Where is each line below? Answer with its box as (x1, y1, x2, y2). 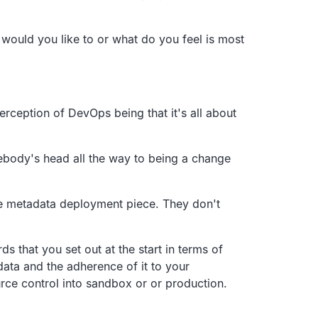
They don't (163, 196, 220, 211)
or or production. (136, 275, 227, 290)
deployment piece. (60, 196, 159, 211)
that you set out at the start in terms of (18, 241, 223, 256)
